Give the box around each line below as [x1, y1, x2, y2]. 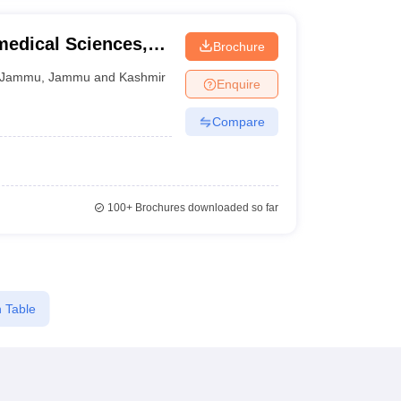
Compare [211, 114, 265, 129]
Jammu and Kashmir [48, 69, 166, 84]
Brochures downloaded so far [132, 201, 278, 214]
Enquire [216, 76, 260, 91]
